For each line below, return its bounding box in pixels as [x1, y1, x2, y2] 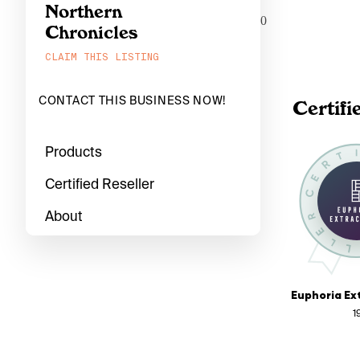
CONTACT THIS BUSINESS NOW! [39, 93, 227, 108]
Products [45, 142, 102, 161]
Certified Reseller [45, 174, 154, 193]
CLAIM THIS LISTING [45, 51, 159, 63]
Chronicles [45, 22, 138, 43]
